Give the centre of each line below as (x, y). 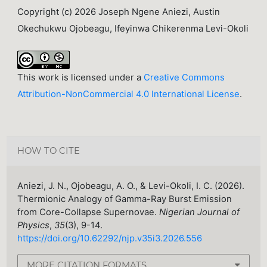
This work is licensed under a (81, 77)
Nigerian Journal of (200, 212)
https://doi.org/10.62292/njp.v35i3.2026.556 (110, 238)
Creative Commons (184, 77)
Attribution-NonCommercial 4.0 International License (129, 94)
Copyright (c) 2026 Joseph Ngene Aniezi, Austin (119, 12)
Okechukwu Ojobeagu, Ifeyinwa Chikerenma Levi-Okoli (133, 28)
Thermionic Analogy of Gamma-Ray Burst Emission (125, 199)
